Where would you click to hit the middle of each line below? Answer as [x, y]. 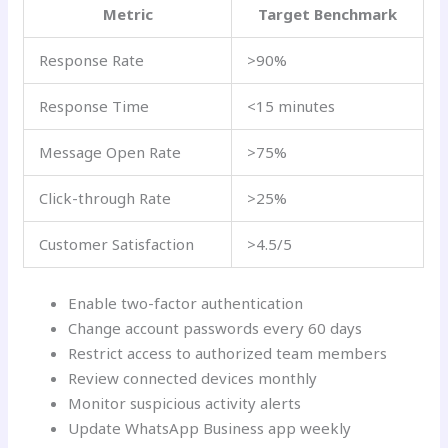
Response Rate [92, 60]
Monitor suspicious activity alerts [185, 402]
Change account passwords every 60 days [215, 327]
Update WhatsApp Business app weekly [210, 427]
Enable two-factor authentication [186, 302]
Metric [127, 14]
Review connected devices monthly [193, 377]
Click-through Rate [105, 198]
